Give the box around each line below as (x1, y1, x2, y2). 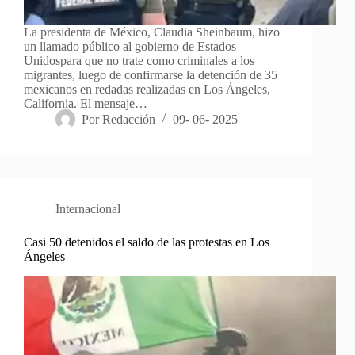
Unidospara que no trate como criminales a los (24, 53, 254, 67)
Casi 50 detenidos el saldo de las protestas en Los (24, 235, 269, 249)
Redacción (102, 112, 156, 126)
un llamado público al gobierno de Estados (24, 39, 236, 53)
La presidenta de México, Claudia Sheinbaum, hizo (24, 25, 280, 39)
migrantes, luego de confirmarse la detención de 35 (24, 67, 277, 82)
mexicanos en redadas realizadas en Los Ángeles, (24, 82, 270, 96)
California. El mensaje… (24, 96, 147, 110)
